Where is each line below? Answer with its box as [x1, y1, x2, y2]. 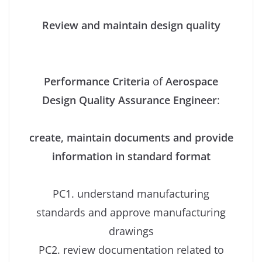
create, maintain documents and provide [29, 130, 233, 145]
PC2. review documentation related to [38, 243, 224, 257]
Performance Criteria [44, 74, 150, 89]
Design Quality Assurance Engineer [42, 93, 217, 108]
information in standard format [51, 149, 211, 164]
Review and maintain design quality [42, 18, 220, 33]
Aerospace [166, 74, 218, 89]
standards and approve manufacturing [36, 205, 226, 220]
